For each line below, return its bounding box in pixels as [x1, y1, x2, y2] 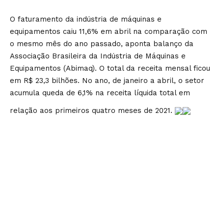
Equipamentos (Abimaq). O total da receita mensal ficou [10, 64, 210, 73]
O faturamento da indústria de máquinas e [10, 15, 162, 24]
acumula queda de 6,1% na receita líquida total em [10, 88, 190, 98]
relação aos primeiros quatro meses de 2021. [10, 106, 175, 115]
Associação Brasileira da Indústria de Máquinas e [10, 52, 186, 61]
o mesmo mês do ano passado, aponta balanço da [10, 39, 193, 49]
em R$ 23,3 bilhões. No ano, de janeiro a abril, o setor [10, 76, 204, 85]
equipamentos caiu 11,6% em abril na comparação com [10, 27, 207, 36]
